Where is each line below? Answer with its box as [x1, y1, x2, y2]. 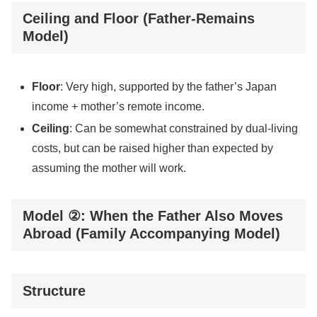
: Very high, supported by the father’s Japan [60, 80, 277, 93]
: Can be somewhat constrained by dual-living [69, 122, 299, 134]
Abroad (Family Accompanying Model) [23, 225, 280, 241]
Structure [23, 283, 86, 299]
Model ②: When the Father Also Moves [23, 207, 283, 224]
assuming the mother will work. [32, 161, 187, 174]
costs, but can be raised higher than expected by [32, 142, 274, 154]
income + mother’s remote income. [32, 100, 205, 113]
